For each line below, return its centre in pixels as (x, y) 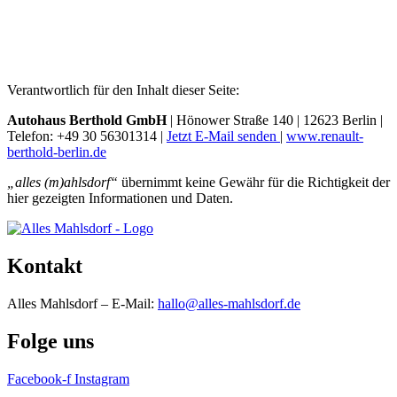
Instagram (102, 378)
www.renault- (325, 136)
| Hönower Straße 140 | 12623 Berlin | (275, 121)
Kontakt (45, 266)
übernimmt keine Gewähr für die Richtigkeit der (254, 183)
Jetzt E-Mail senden (223, 136)
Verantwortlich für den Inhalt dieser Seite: (123, 90)
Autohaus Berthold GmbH (87, 121)
